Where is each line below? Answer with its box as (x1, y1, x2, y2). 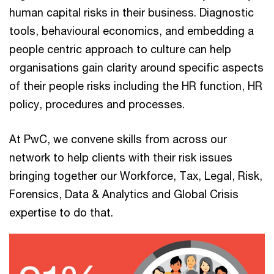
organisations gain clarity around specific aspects (9, 61, 264, 74)
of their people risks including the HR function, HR (9, 79, 262, 92)
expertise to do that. (9, 206, 113, 219)
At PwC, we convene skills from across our (9, 132, 227, 146)
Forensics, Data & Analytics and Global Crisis (9, 187, 239, 201)
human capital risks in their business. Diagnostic (9, 6, 254, 19)
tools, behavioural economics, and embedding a (9, 24, 254, 37)
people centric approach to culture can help (9, 42, 231, 56)
